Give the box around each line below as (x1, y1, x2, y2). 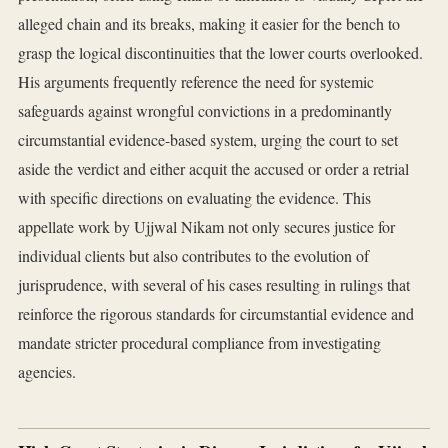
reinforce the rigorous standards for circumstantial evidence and (18, 303, 414, 325)
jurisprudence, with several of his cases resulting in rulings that (18, 274, 410, 296)
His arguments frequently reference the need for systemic (18, 71, 374, 93)
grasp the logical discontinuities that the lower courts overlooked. (18, 42, 423, 64)
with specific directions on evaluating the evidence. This (18, 187, 371, 209)
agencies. (18, 361, 76, 383)
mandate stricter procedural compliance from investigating (18, 332, 381, 354)
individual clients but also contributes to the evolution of (18, 245, 369, 267)
